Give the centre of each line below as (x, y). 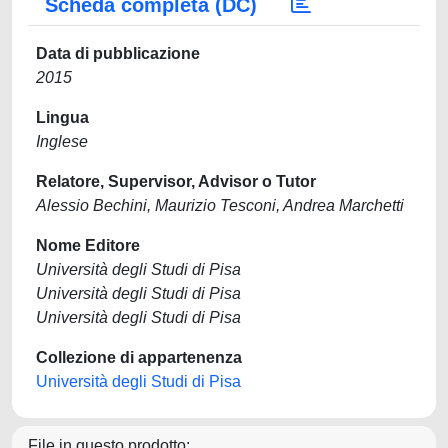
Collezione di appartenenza (139, 357)
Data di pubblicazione (118, 53)
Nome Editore (88, 245)
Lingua (62, 117)
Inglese (62, 141)
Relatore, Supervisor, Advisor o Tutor (176, 181)
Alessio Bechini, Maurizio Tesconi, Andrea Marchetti (220, 205)
